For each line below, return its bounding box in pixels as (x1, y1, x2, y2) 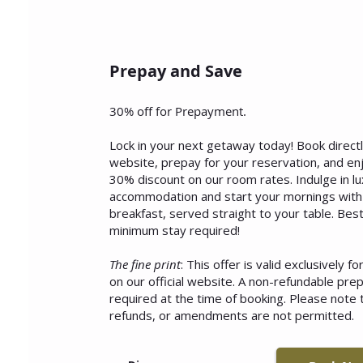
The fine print (109, 256, 181, 272)
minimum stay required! (109, 222, 240, 238)
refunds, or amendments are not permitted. (109, 307, 354, 323)
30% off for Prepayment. (109, 103, 246, 119)
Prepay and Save (109, 60, 242, 82)
